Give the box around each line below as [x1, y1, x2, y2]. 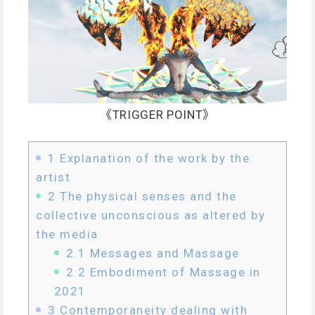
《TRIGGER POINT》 [99, 108, 216, 122]
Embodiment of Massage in [86, 264, 261, 279]
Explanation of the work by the [56, 150, 250, 165]
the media [36, 226, 98, 241]
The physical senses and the [56, 188, 237, 203]
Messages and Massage [86, 245, 240, 260]
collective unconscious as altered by [36, 207, 265, 222]
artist [36, 169, 70, 184]
